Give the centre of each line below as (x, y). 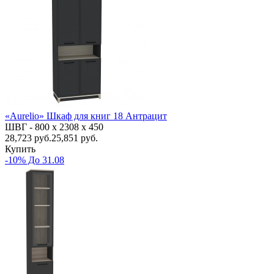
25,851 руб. (75, 138)
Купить (20, 149)
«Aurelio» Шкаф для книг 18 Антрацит (86, 116)
